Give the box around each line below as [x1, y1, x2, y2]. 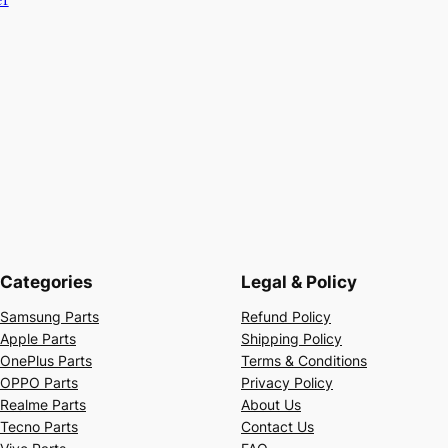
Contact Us [241, 417, 314, 435]
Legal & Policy [241, 271, 357, 292]
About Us [241, 395, 301, 413]
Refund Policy [241, 307, 331, 325]
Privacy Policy [241, 373, 333, 391]
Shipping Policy [241, 329, 342, 347]
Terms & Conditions [241, 351, 367, 369]
